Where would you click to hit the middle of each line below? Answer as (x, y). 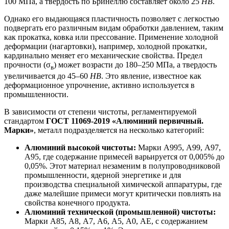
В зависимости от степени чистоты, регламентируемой (100, 112)
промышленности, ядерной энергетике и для (103, 175)
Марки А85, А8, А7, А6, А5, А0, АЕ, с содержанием (116, 221)
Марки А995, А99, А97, (178, 147)
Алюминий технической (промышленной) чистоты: (120, 212)
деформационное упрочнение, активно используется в (99, 85)
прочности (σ (27, 64)
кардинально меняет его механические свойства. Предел (103, 55)
